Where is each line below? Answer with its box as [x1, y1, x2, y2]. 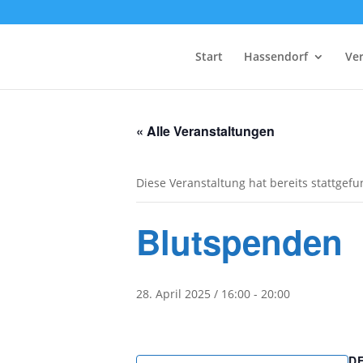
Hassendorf [243, 49, 308, 64]
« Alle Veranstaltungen [136, 122, 275, 140]
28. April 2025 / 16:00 [136, 286, 250, 301]
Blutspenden [136, 217, 343, 266]
